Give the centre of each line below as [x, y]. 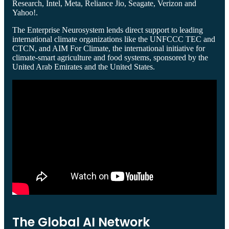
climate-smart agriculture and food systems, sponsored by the [110, 57]
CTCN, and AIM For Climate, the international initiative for [109, 48]
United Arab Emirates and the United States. [84, 66]
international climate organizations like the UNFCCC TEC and [114, 39]
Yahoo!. [25, 12]
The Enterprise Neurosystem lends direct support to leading [108, 30]
